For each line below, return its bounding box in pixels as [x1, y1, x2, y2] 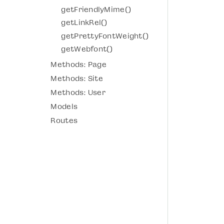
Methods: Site [50, 74, 103, 83]
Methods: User [50, 88, 106, 97]
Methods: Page [50, 60, 107, 69]
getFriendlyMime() [61, 5, 131, 13]
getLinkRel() [61, 18, 107, 27]
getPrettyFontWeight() [61, 31, 149, 40]
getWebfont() [61, 45, 113, 53]
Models [50, 102, 78, 111]
